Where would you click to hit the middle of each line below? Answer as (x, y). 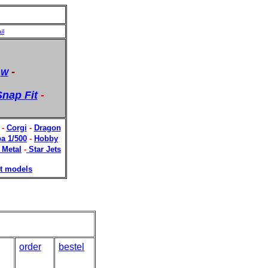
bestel (71, 247)
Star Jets (45, 149)
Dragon (47, 128)
